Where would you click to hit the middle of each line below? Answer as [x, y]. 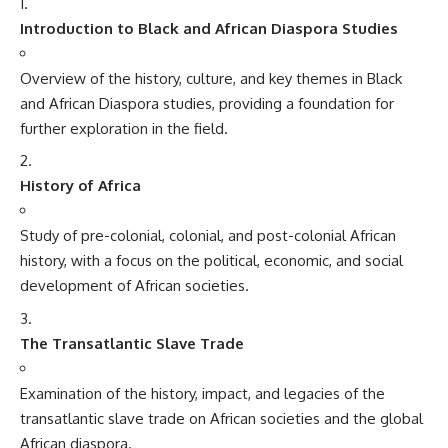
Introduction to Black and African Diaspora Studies [209, 28]
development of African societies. [134, 285]
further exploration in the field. [124, 128]
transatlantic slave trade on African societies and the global [221, 418]
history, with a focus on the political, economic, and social [211, 260]
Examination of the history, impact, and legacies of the [202, 393]
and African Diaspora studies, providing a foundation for [207, 103]
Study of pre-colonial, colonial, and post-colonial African [208, 235]
